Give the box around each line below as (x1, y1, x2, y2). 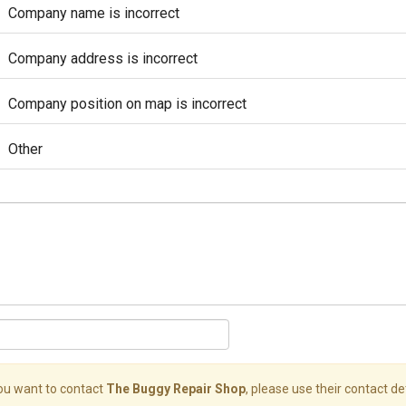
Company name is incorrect (8, 5, 179, 22)
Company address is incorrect (8, 50, 198, 67)
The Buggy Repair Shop (106, 382, 246, 396)
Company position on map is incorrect (8, 95, 246, 112)
